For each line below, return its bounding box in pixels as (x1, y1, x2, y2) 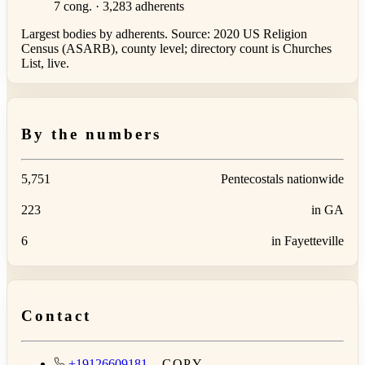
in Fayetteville (271, 233, 344, 248)
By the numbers (21, 125, 161, 143)
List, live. (21, 56, 69, 71)
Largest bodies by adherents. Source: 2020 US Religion (21, 27, 307, 42)
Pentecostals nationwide (221, 171, 344, 186)
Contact (21, 307, 91, 325)
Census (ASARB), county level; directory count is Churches (21, 42, 332, 56)
